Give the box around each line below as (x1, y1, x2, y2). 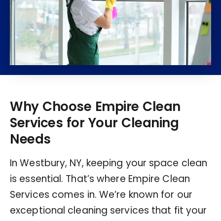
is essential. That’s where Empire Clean (10, 172, 190, 185)
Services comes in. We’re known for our (10, 187, 192, 201)
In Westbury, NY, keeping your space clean (10, 156, 208, 170)
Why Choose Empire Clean (10, 97, 181, 115)
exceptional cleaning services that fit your (10, 203, 207, 217)
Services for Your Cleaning (10, 113, 179, 132)
